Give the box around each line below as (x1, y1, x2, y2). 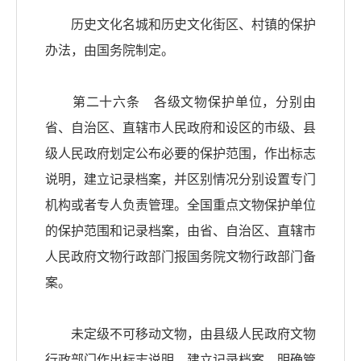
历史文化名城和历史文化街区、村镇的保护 (45, 18, 316, 32)
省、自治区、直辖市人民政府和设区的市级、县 (45, 121, 316, 135)
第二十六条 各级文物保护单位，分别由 (45, 95, 316, 110)
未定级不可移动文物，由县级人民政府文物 (45, 327, 316, 342)
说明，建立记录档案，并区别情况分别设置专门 (45, 172, 316, 187)
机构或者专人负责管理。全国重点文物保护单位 (45, 198, 316, 213)
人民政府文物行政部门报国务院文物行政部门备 (45, 250, 316, 264)
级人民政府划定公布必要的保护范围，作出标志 (45, 147, 316, 161)
